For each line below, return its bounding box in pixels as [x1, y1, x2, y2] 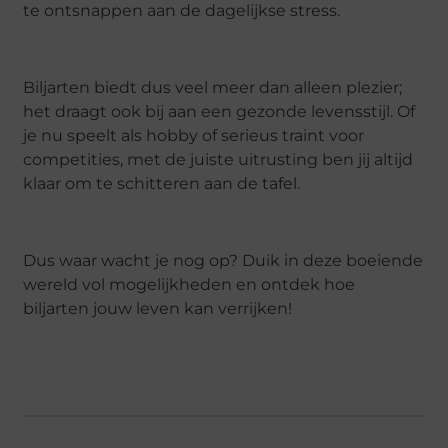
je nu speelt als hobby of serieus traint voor [23, 125, 365, 145]
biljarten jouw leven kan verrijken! [23, 298, 293, 318]
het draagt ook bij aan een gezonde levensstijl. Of [23, 101, 416, 121]
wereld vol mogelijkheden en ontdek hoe [23, 274, 356, 294]
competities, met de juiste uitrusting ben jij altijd [23, 149, 414, 169]
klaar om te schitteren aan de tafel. [23, 173, 301, 193]
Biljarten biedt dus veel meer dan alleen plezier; [23, 77, 403, 97]
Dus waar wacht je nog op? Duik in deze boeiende [23, 250, 424, 270]
